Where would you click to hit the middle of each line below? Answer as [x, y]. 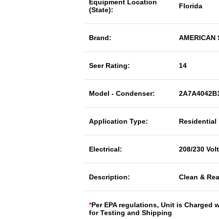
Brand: [100, 38]
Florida [191, 6]
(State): [101, 10]
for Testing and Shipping [131, 213]
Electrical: [106, 149]
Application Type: [119, 121]
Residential [198, 121]
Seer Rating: [109, 66]
